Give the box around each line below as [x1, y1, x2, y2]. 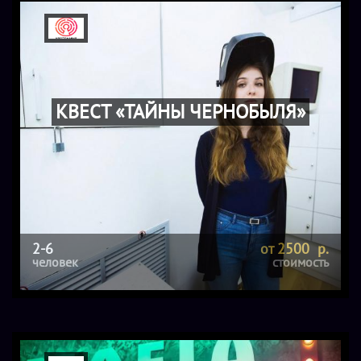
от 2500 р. [260, 239, 329, 258]
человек [32, 253, 78, 270]
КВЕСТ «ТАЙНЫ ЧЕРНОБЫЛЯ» [56, 98, 305, 124]
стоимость [272, 253, 329, 270]
